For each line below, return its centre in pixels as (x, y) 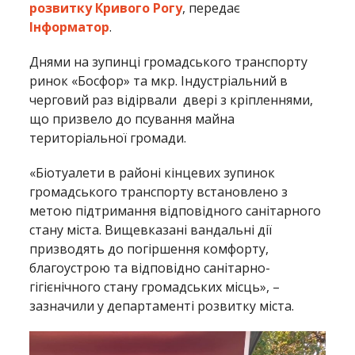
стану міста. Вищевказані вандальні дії (151, 230)
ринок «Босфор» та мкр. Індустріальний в (159, 81)
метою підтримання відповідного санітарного (176, 211)
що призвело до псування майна (132, 119)
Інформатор (70, 27)
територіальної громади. (108, 138)
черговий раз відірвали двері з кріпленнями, (172, 100)
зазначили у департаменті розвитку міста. (162, 306)
